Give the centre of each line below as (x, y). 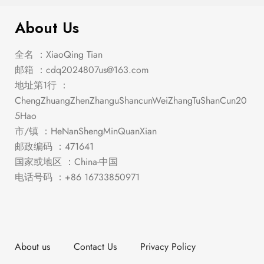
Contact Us (95, 247)
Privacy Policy (168, 247)
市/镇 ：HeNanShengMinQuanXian (86, 131)
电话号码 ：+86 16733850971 (77, 177)
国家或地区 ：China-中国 (66, 162)
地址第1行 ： (42, 85)
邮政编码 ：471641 (54, 147)
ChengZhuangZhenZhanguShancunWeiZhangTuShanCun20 (131, 101)
